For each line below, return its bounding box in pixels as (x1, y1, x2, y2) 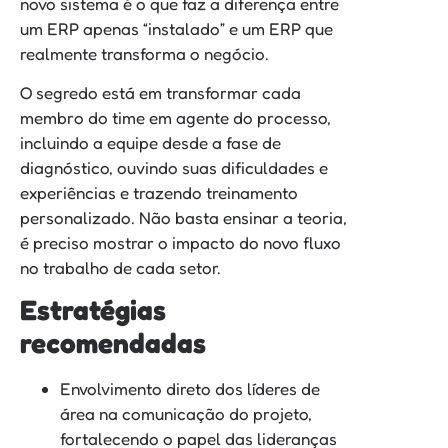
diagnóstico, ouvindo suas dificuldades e (20, 157, 328, 179)
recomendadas (20, 326, 206, 361)
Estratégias (20, 293, 166, 328)
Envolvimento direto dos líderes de (60, 378, 320, 400)
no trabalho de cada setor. (20, 257, 221, 279)
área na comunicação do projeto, (60, 403, 312, 425)
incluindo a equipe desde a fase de (20, 132, 281, 154)
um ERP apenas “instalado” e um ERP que (20, 17, 333, 39)
